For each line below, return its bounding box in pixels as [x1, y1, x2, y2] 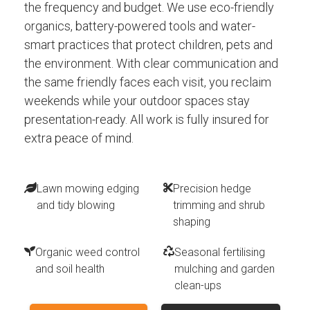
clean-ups [174, 279, 221, 293]
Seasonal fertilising [174, 246, 265, 259]
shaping [173, 215, 210, 229]
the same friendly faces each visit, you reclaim [24, 75, 271, 90]
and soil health [35, 262, 104, 276]
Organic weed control [35, 246, 140, 259]
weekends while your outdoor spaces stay [24, 93, 250, 109]
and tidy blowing [37, 199, 115, 212]
